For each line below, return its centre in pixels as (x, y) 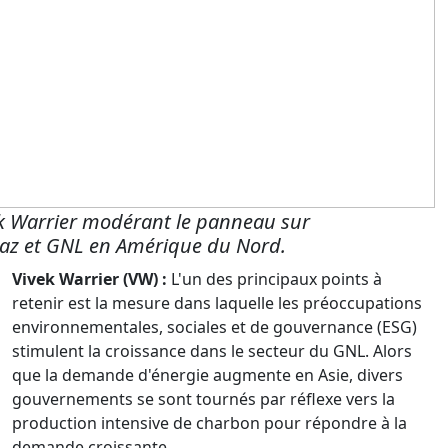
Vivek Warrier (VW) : (89, 279)
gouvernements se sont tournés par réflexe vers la (203, 399)
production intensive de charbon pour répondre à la (209, 423)
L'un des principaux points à (274, 279)
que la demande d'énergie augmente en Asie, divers (207, 375)
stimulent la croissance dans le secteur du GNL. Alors (212, 351)
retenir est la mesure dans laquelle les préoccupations (217, 303)
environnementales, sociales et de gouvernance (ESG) (214, 327)
